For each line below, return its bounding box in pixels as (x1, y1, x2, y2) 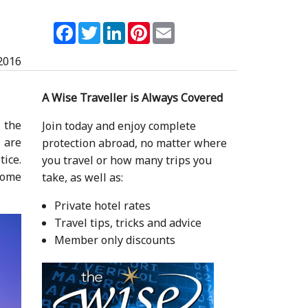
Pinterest (150, 19, 199, 35)
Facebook (76, 19, 124, 35)
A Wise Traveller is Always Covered (41, 89, 223, 105)
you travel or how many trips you (41, 152, 212, 168)
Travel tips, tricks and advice (54, 214, 201, 230)
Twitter (100, 19, 140, 35)
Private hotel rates (54, 197, 151, 213)
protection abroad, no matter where (41, 135, 227, 151)
